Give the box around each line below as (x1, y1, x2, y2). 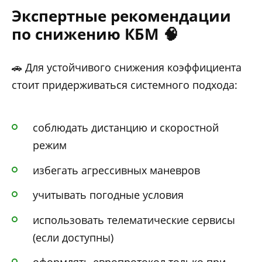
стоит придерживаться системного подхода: (12, 77, 237, 92)
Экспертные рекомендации (12, 5, 231, 26)
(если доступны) (33, 230, 113, 244)
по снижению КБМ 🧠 (12, 23, 178, 44)
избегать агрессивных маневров (33, 163, 200, 177)
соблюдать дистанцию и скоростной (33, 120, 219, 135)
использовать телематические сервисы (33, 212, 235, 227)
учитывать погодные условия (33, 188, 184, 202)
